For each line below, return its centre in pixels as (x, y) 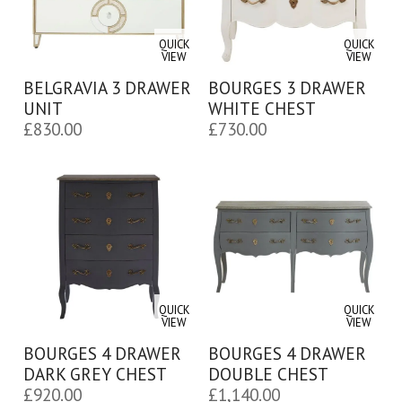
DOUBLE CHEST (268, 374)
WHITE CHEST (262, 108)
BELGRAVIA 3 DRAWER (107, 87)
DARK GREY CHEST (95, 374)
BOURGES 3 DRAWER (287, 87)
